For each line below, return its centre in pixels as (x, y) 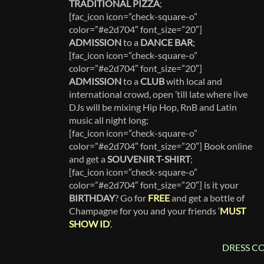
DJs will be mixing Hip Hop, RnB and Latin (153, 107)
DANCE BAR (166, 42)
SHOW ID (89, 224)
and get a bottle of (207, 198)
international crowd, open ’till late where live (158, 94)
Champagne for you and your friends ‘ (144, 211)
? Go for (131, 198)
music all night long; (109, 120)
